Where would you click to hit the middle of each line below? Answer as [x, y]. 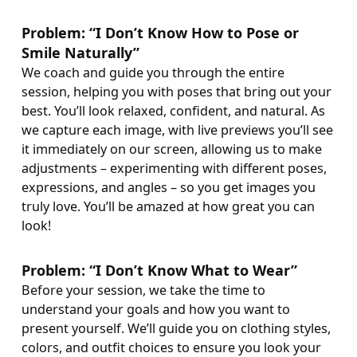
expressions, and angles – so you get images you [168, 187]
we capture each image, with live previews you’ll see [177, 129]
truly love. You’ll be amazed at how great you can [168, 206]
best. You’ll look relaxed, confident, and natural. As [173, 110]
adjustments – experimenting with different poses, [174, 168]
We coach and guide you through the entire [153, 72]
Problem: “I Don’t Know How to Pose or [160, 32]
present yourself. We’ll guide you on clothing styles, [176, 329]
